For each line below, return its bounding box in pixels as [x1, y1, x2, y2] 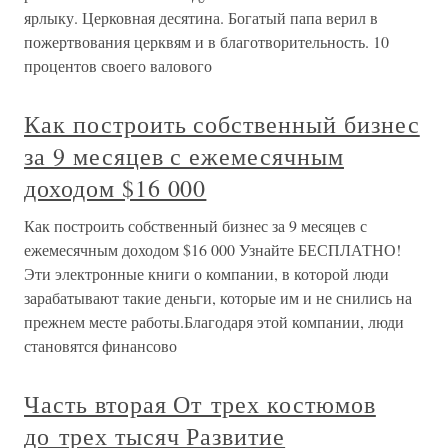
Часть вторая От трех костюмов [24, 388, 376, 420]
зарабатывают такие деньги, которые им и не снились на [24, 287, 412, 308]
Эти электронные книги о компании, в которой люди [24, 263, 389, 284]
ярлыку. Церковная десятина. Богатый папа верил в [24, 7, 378, 28]
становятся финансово [24, 335, 177, 356]
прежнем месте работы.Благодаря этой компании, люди [24, 311, 404, 332]
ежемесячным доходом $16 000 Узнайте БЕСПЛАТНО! [24, 239, 401, 260]
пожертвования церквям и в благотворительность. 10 [24, 31, 389, 52]
